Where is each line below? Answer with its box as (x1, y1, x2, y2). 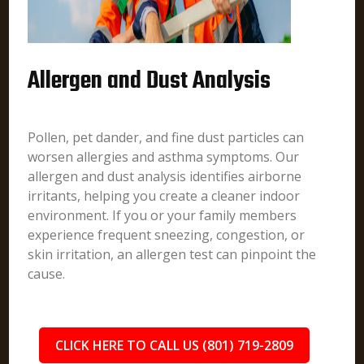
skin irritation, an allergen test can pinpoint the (28, 245, 317, 263)
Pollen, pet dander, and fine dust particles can (28, 128, 305, 146)
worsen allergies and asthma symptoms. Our (28, 148, 300, 166)
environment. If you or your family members (28, 206, 297, 224)
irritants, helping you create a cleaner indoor (28, 187, 301, 205)
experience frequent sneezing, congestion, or (28, 226, 305, 244)
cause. (28, 265, 66, 283)
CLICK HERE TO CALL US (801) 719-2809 (54, 336, 293, 354)
